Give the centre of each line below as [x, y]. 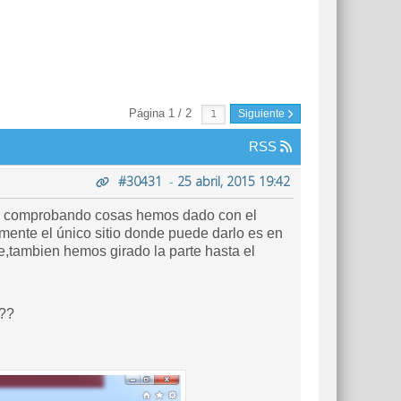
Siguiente [263, 114]
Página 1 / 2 [162, 113]
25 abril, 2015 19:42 [234, 181]
